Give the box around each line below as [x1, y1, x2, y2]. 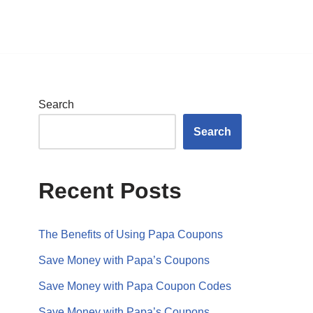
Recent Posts [38, 178, 182, 203]
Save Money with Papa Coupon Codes [38, 280, 231, 292]
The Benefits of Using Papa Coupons [38, 228, 223, 240]
